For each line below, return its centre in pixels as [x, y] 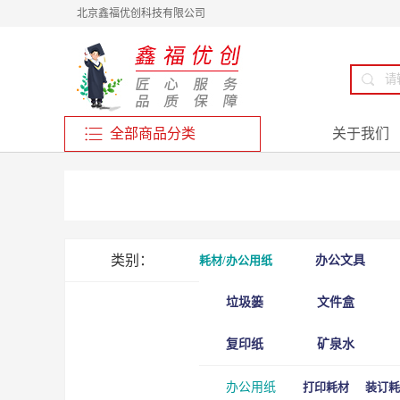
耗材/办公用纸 [236, 260]
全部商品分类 [153, 133]
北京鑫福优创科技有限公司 [141, 13]
